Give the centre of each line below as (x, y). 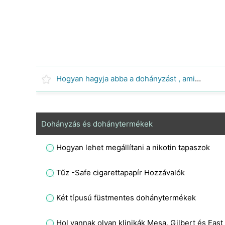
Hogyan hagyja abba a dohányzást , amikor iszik (198, 79)
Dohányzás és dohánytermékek (97, 124)
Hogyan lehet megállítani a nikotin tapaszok (133, 147)
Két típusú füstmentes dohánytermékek (126, 198)
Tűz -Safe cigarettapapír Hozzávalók (121, 173)
